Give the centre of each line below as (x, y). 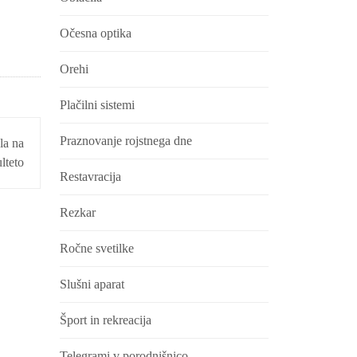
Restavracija (90, 177)
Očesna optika (95, 33)
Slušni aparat (92, 284)
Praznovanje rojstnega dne (126, 141)
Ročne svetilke (96, 248)
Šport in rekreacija (105, 320)
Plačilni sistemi (97, 105)
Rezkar (77, 212)
